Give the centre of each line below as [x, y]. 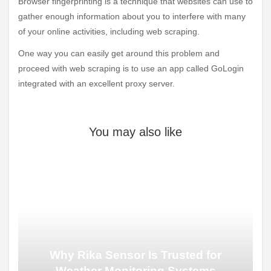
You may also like [135, 132]
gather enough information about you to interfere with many [132, 16]
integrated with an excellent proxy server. [96, 83]
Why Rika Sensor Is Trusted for [135, 255]
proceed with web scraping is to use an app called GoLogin [131, 68]
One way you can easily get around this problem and [119, 53]
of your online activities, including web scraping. [109, 31]
